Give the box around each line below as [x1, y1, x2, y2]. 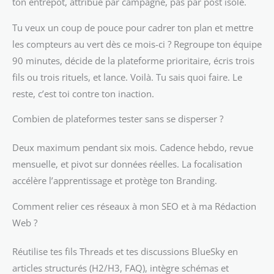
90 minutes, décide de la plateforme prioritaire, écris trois [12, 54, 254, 67]
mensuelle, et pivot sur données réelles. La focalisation [12, 158, 242, 171]
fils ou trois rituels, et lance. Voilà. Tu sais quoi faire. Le [12, 70, 242, 83]
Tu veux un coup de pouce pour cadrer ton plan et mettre [12, 21, 253, 34]
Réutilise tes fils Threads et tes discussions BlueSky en [12, 245, 238, 258]
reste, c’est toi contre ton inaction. [12, 87, 154, 100]
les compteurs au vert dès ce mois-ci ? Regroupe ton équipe [12, 37, 262, 50]
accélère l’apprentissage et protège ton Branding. [12, 174, 217, 187]
